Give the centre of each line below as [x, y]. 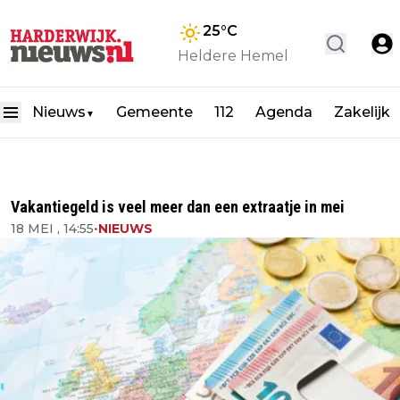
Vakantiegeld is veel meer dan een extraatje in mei [178, 207]
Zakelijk [362, 112]
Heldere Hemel [233, 55]
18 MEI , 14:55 [52, 229]
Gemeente [154, 112]
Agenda [284, 112]
